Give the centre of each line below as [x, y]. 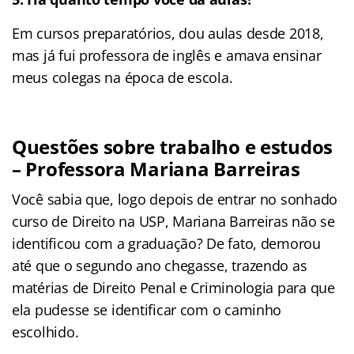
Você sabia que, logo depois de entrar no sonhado [175, 199]
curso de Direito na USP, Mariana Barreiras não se [173, 221]
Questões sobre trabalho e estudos [173, 146]
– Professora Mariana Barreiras [156, 168]
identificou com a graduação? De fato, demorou [166, 243]
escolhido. [45, 331]
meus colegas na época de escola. [122, 77]
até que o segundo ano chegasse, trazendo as [160, 265]
